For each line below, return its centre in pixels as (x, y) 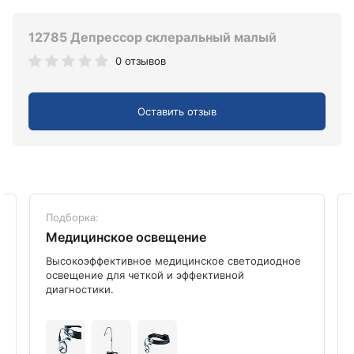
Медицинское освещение (126, 237)
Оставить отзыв (177, 111)
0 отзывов (141, 61)
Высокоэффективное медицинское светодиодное (173, 260)
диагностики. (80, 289)
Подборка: (72, 217)
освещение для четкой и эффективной (145, 275)
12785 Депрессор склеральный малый (153, 38)
